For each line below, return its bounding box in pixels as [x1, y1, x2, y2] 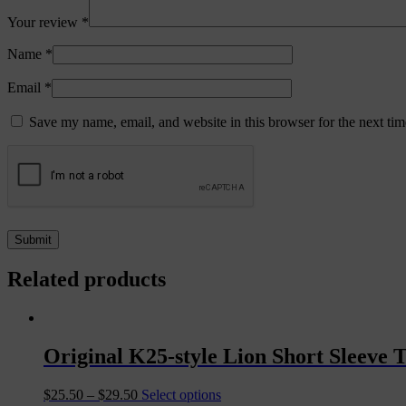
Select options [141, 386, 221, 402]
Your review [7, 14, 82, 31]
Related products [7, 267, 166, 292]
